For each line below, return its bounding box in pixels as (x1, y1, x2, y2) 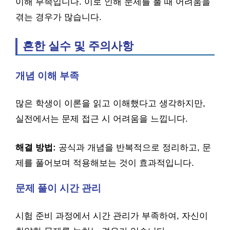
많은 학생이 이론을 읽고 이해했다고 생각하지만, (15, 99, 205, 108)
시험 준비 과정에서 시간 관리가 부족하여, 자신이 (15, 211, 208, 221)
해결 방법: (15, 142, 56, 152)
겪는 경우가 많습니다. (15, 12, 102, 22)
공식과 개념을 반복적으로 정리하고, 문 (56, 142, 211, 152)
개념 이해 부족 (15, 70, 79, 81)
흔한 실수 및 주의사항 (23, 40, 133, 52)
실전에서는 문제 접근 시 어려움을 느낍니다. (15, 114, 188, 124)
